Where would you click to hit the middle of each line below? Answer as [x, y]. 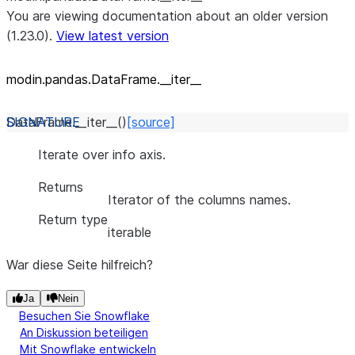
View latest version [113, 36]
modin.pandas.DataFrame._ [86, 79]
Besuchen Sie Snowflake [84, 316]
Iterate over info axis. [102, 155]
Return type [73, 219]
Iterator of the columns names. [199, 200]
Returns [61, 187]
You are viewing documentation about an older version [167, 16]
